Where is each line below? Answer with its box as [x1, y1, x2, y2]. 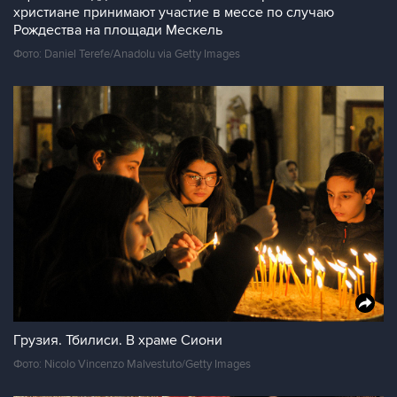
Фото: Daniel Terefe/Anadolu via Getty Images [13, 47, 240, 61]
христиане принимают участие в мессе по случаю [13, 4, 334, 21]
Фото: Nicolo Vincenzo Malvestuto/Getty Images [13, 357, 251, 371]
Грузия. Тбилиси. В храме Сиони [13, 331, 222, 349]
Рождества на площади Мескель [13, 21, 222, 39]
